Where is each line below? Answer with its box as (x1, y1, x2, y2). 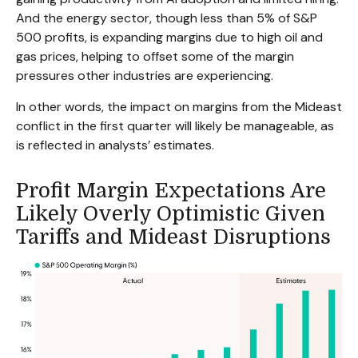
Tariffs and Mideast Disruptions (16, 225, 331, 249)
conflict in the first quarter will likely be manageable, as (16, 117, 334, 135)
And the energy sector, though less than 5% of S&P (16, 10, 317, 27)
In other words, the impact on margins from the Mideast (16, 98, 342, 116)
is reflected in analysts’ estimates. (16, 137, 217, 154)
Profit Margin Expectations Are (16, 179, 326, 203)
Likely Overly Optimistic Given (16, 202, 325, 226)
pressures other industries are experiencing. (16, 67, 276, 85)
